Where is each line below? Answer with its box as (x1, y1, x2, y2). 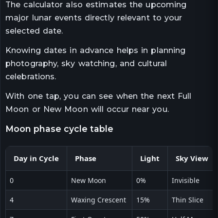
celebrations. (5, 72, 56, 81)
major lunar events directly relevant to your (5, 13, 182, 23)
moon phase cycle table (14, 123, 113, 134)
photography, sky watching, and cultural (5, 58, 167, 68)
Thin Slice (172, 195, 203, 204)
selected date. (5, 26, 63, 36)
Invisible (172, 175, 200, 185)
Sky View (176, 153, 208, 163)
